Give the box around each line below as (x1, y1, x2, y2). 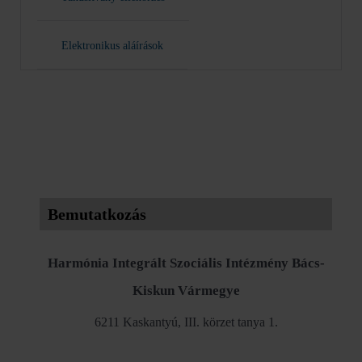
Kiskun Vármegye (132, 283, 240, 298)
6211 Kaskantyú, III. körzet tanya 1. (94, 315, 278, 329)
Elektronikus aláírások (61, 39, 163, 52)
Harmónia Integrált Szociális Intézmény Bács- (47, 255, 325, 271)
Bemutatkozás (48, 205, 146, 223)
